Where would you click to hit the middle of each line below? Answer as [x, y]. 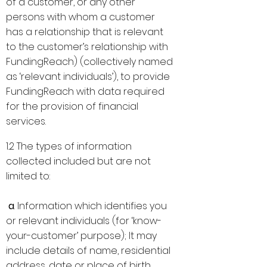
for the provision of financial [72, 106]
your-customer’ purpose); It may [81, 236]
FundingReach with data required [85, 91]
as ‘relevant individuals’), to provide [88, 77]
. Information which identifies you [91, 206]
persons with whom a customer [80, 17]
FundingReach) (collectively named [89, 62]
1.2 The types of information [69, 146]
